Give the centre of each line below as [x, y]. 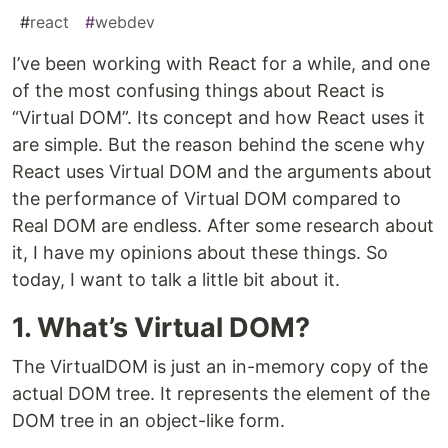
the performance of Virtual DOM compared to [206, 199]
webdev [125, 22]
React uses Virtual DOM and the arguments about [222, 172]
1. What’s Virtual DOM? [161, 328]
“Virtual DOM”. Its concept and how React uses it [218, 118]
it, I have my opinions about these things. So [200, 253]
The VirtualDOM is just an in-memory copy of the [220, 367]
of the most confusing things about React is [198, 91]
